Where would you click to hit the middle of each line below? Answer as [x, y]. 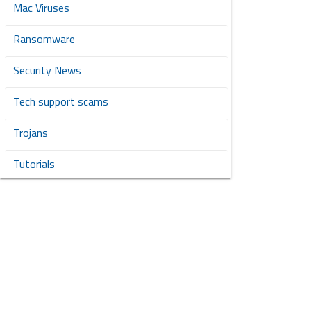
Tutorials [34, 164]
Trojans [30, 133]
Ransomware [44, 39]
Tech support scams [60, 102]
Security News [47, 70]
